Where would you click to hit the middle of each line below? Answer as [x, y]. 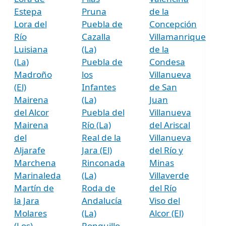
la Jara [26, 200]
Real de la [101, 137]
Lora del [30, 24]
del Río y [166, 150]
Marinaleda [37, 175]
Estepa [28, 11]
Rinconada [103, 162]
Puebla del [103, 112]
